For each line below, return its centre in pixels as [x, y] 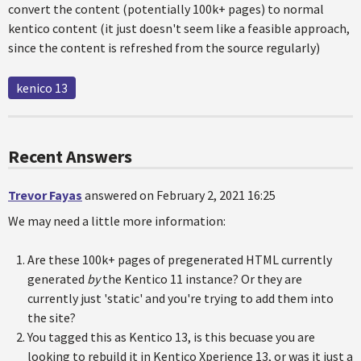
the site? [52, 317]
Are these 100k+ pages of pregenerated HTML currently [180, 259]
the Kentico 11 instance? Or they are [201, 279]
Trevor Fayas [45, 195]
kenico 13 [42, 88]
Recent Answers [70, 156]
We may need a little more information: [117, 221]
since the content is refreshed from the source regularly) [164, 48]
